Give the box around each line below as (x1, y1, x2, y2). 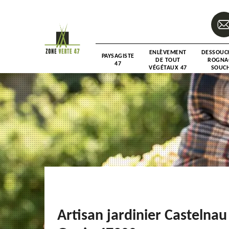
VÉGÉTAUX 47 (149, 64, 187, 71)
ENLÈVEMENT (149, 49, 187, 56)
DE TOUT (155, 57, 180, 63)
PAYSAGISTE (101, 53, 134, 59)
